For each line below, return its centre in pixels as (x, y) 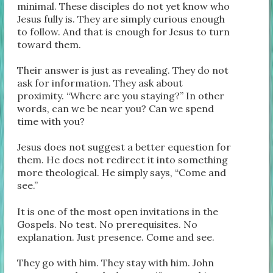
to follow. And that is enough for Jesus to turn (124, 31)
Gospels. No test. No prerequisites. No (108, 224)
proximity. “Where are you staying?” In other (121, 96)
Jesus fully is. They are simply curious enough (121, 19)
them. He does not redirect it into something (123, 160)
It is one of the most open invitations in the (118, 211)
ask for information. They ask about (100, 83)
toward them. (49, 44)
